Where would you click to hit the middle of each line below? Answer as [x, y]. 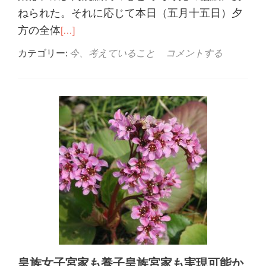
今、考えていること [112, 53]
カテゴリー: [44, 53]
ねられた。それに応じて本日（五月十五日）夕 [130, 13]
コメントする [194, 53]
